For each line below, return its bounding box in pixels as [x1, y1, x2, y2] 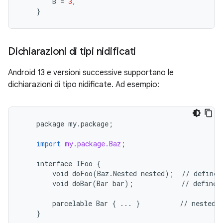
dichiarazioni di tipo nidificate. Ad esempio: [8, 80, 159, 90]
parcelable [52, 199, 92, 208]
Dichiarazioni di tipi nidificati [8, 45, 136, 58]
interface [36, 159, 72, 168]
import [36, 139, 61, 148]
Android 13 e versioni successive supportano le [8, 68, 174, 78]
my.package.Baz [65, 139, 121, 148]
